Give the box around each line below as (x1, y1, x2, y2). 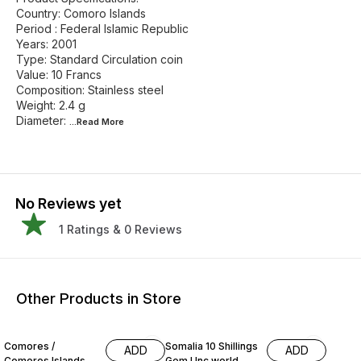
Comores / (4, 340, 55, 353)
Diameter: (16, 114, 69, 127)
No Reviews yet (15, 195, 122, 212)
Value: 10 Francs (16, 68, 102, 81)
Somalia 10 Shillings (165, 340, 258, 353)
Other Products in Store (16, 288, 181, 308)
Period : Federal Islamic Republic (16, 22, 189, 35)
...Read (69, 116, 102, 127)
